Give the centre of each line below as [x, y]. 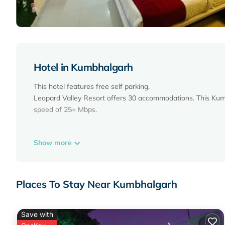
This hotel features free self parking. [92, 87]
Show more [54, 143]
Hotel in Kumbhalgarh [83, 67]
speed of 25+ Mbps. [65, 110]
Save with [37, 214]
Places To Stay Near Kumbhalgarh [97, 184]
